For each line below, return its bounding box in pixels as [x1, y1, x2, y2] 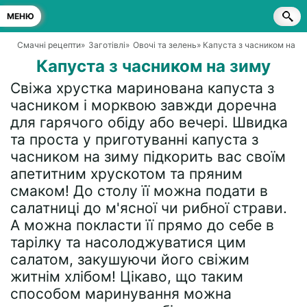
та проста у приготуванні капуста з [10, 131, 258, 148]
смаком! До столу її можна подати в [10, 182, 268, 199]
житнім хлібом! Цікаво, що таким [10, 268, 243, 285]
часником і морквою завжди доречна [10, 97, 277, 114]
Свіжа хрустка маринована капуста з [10, 79, 274, 97]
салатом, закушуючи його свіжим [10, 251, 249, 268]
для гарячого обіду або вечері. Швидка [10, 114, 288, 131]
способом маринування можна [10, 285, 232, 302]
